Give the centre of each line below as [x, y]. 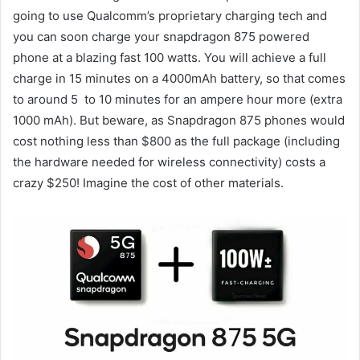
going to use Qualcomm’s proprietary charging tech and [170, 16]
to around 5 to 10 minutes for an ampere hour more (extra [178, 100]
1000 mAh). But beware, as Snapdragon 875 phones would [179, 121]
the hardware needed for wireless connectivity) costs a [169, 162]
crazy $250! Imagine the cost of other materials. [148, 183]
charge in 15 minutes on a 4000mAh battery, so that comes [179, 79]
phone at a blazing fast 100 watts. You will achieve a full [170, 58]
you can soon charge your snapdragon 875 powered [161, 37]
